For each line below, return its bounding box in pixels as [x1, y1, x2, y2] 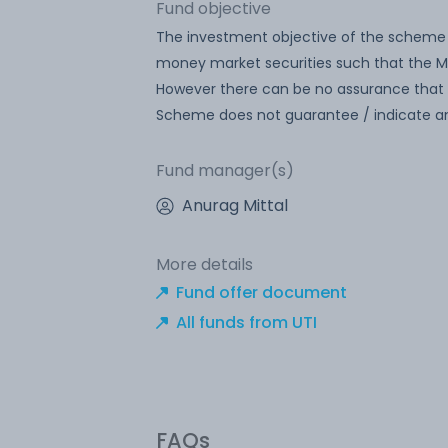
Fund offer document [176, 280, 347, 304]
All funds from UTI [176, 310, 317, 334]
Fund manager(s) [156, 158, 294, 182]
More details [156, 252, 253, 276]
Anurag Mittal [182, 193, 288, 217]
